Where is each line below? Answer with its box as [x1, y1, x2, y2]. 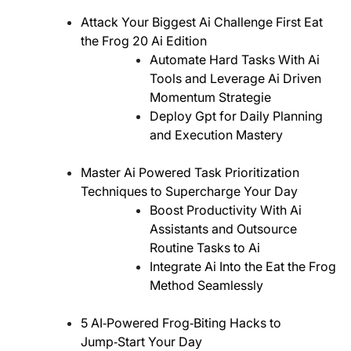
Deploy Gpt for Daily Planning [150, 108, 323, 125]
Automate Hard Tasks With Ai [150, 52, 320, 68]
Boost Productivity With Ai [150, 202, 302, 219]
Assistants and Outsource [150, 221, 297, 237]
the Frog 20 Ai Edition [81, 33, 207, 49]
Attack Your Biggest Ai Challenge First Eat [81, 14, 323, 31]
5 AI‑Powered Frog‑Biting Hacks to [81, 315, 281, 331]
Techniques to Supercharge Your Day [81, 183, 298, 200]
